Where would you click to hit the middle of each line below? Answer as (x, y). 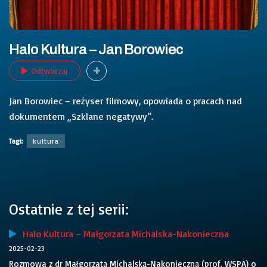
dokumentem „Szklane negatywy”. (81, 116)
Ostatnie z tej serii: (69, 209)
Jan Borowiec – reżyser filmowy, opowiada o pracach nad (125, 100)
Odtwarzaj (49, 70)
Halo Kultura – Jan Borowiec (96, 49)
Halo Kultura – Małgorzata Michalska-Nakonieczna (123, 234)
